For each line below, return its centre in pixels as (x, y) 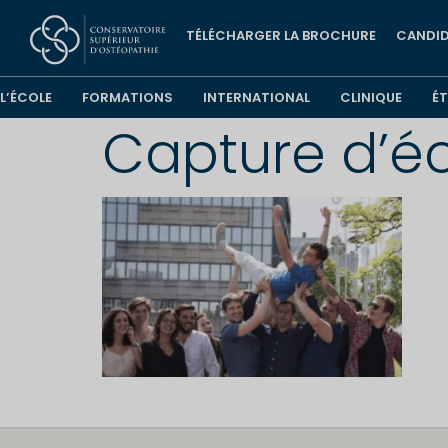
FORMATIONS (127, 97)
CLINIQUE (371, 97)
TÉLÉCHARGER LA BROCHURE (281, 35)
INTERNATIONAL (256, 97)
